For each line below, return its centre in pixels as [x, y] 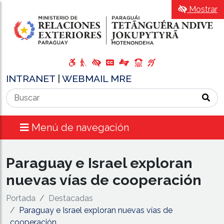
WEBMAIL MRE [97, 78]
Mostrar [202, 9]
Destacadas [71, 198]
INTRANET [32, 78]
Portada [21, 198]
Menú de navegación [80, 127]
